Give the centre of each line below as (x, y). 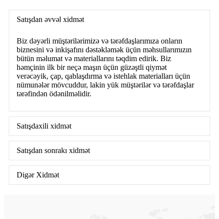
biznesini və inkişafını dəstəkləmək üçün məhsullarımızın (104, 49)
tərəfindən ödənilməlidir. (54, 93)
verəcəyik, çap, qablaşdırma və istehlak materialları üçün (103, 76)
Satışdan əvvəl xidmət (50, 19)
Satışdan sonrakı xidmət (53, 150)
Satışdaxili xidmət (44, 126)
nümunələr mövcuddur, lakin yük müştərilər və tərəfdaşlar (105, 85)
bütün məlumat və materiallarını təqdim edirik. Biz (94, 58)
